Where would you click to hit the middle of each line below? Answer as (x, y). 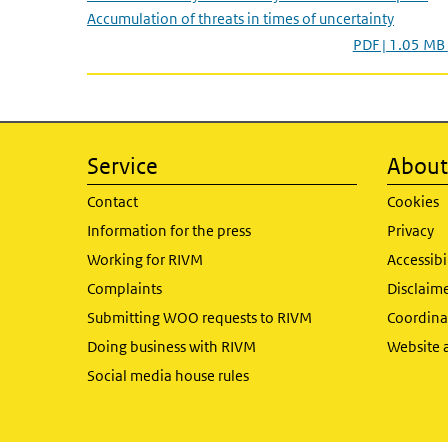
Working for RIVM (145, 259)
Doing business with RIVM (171, 346)
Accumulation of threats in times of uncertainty (240, 18)
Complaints (124, 288)
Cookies (413, 201)
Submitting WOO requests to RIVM (199, 317)
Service (122, 166)
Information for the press (169, 230)
